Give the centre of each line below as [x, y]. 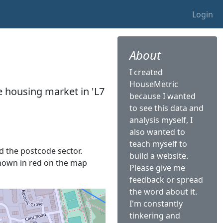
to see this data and [167, 108]
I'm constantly [156, 204]
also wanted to [157, 132]
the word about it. [163, 192]
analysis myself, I [161, 120]
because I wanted [163, 96]
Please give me [157, 168]
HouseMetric [154, 84]
